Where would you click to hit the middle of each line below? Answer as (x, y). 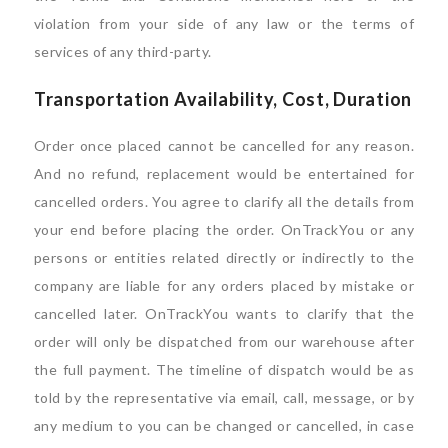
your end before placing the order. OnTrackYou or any (224, 229)
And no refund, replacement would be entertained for (224, 173)
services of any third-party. (123, 51)
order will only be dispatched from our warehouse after (224, 341)
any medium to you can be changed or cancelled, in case (224, 425)
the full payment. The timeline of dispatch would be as (224, 369)
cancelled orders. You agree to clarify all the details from (224, 201)
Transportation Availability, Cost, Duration (223, 98)
